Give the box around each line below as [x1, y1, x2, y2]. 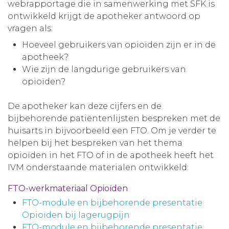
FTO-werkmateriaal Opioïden [8, 184, 130, 193]
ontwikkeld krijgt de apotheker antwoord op [8, 11, 200, 21]
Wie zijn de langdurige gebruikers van [22, 64, 186, 74]
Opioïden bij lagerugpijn [22, 210, 130, 220]
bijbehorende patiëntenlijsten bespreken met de [8, 113, 220, 123]
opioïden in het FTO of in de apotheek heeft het [8, 150, 214, 160]
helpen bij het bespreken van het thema [8, 138, 182, 148]
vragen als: [8, 24, 53, 33]
